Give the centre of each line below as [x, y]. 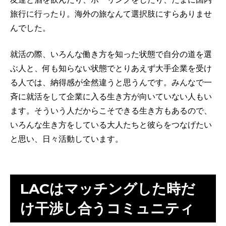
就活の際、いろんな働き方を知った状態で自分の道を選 [111, 54]
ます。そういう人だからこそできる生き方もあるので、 [111, 111]
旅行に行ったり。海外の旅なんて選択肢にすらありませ [111, 14]
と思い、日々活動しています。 [67, 139]
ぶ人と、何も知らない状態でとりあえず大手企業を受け [111, 69]
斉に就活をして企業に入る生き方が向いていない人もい [111, 97]
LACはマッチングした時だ [108, 188]
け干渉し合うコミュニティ [107, 208]
